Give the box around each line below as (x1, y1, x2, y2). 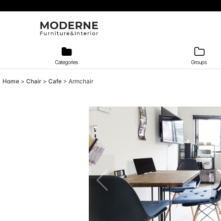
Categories (54, 58, 78, 66)
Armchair (69, 77, 93, 85)
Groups (191, 58, 207, 66)
